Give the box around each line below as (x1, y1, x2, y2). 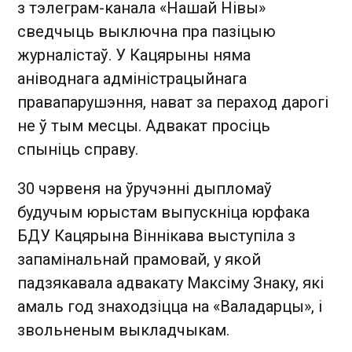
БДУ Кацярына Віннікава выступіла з (17, 226, 295, 245)
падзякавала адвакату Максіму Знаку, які (17, 273, 324, 292)
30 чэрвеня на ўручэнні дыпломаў (17, 179, 272, 198)
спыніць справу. (17, 140, 138, 159)
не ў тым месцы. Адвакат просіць (17, 116, 270, 135)
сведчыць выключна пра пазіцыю (17, 22, 276, 41)
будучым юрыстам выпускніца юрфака (17, 203, 310, 222)
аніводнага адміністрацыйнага (17, 69, 247, 88)
